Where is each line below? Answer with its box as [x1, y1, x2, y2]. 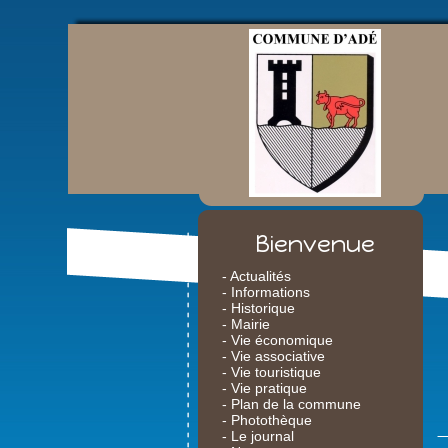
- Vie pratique [222, 380, 307, 396]
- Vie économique [222, 332, 333, 348]
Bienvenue [254, 230, 375, 258]
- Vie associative [222, 348, 325, 364]
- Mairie [222, 316, 270, 332]
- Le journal [222, 428, 294, 444]
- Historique [222, 300, 295, 316]
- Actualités [222, 268, 291, 284]
